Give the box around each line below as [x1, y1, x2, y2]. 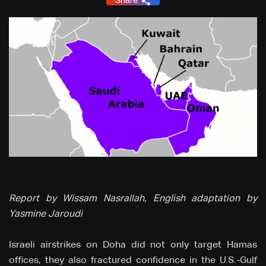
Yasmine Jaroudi [9, 210, 83, 220]
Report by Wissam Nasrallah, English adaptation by [9, 194, 257, 204]
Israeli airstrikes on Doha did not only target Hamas [9, 240, 257, 251]
